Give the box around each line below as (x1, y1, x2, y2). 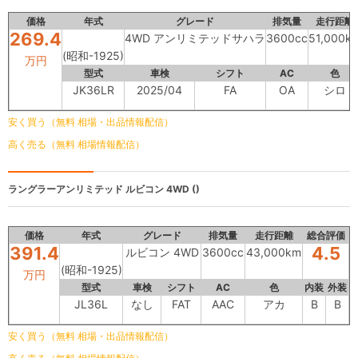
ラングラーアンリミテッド (8, 183, 123, 196)
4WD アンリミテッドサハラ (125, 31, 265, 46)
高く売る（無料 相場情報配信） (8, 137, 145, 150)
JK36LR (72, 83, 114, 97)
